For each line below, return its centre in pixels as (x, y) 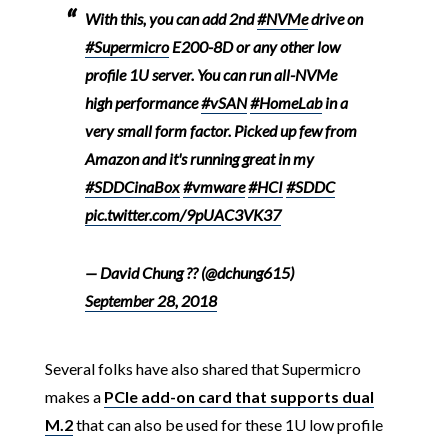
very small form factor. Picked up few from (220, 131)
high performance (142, 103)
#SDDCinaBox (132, 187)
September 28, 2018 (150, 301)
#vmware (213, 187)
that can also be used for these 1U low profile (227, 425)
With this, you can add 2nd (170, 19)
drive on (335, 19)
